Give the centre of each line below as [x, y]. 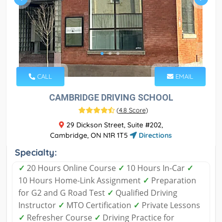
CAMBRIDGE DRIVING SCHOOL [111, 98]
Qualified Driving [145, 193]
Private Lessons [170, 205]
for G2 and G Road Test [63, 193]
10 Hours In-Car [156, 168]
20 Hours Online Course [71, 168]
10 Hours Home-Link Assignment [81, 181]
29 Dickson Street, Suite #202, [114, 125]
